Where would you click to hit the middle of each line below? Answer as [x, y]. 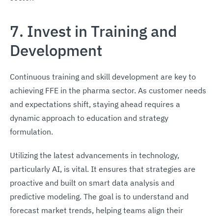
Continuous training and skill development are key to [103, 76]
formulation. [31, 131]
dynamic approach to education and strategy [89, 118]
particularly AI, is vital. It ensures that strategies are [103, 169]
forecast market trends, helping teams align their [96, 210]
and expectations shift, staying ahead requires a [95, 104]
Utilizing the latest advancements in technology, [95, 155]
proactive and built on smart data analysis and [92, 182]
